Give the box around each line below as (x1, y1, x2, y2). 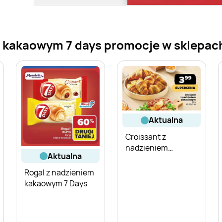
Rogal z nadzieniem (24, 167, 94, 178)
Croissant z (125, 131, 166, 142)
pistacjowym (125, 153, 171, 164)
